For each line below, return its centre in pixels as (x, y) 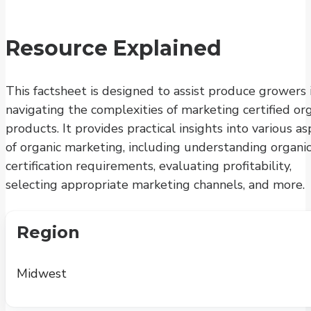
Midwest (42, 273)
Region (48, 232)
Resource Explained (114, 48)
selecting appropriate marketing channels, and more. (155, 184)
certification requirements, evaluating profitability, (149, 166)
